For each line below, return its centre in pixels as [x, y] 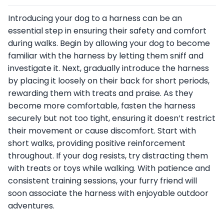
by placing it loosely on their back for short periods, [109, 81]
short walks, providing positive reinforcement [97, 143]
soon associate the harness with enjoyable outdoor [108, 193]
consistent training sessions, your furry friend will [102, 181]
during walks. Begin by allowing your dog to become [109, 43]
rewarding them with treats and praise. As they [100, 93]
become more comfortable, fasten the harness [102, 106]
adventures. [31, 206]
